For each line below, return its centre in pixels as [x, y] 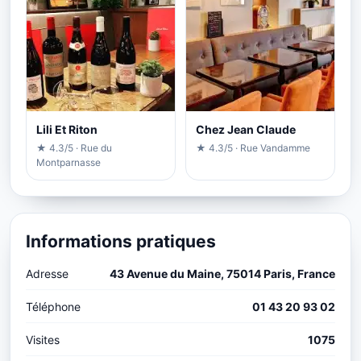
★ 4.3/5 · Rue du [74, 147]
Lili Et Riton [67, 129]
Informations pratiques [121, 241]
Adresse [47, 273]
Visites [43, 339]
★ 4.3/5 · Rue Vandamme [253, 147]
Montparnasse [68, 162]
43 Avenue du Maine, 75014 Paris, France [222, 273]
